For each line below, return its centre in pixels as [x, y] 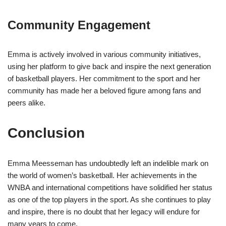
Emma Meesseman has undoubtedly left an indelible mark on [108, 163]
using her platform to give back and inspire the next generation [109, 67]
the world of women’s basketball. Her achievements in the [102, 176]
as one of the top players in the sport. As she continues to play [109, 200]
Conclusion [46, 133]
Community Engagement [79, 25]
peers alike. [26, 103]
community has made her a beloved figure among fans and [104, 91]
